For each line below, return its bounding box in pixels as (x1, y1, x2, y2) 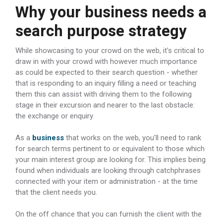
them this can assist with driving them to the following (15, 90, 192, 99)
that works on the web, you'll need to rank (64, 133, 201, 142)
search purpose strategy (15, 20, 187, 43)
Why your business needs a (15, 1, 207, 24)
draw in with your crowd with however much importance (15, 57, 197, 66)
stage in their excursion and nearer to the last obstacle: (15, 101, 195, 110)
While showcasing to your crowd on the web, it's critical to (15, 46, 204, 55)
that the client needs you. (15, 188, 97, 197)
